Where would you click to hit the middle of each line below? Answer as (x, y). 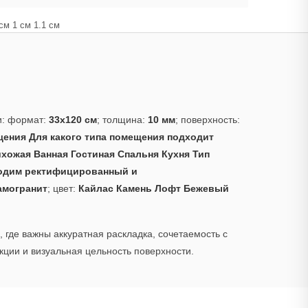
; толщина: (122, 119)
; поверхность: (208, 119)
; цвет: (63, 188)
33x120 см (73, 119)
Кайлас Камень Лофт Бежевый (154, 188)
